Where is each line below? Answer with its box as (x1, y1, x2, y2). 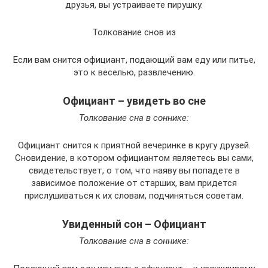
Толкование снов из (92, 27, 176, 38)
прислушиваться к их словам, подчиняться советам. (25, 190, 243, 202)
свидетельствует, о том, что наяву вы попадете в (28, 165, 240, 176)
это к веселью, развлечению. (73, 67, 195, 78)
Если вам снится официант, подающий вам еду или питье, (13, 54, 255, 66)
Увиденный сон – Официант (62, 218, 206, 231)
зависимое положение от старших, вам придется (31, 178, 237, 189)
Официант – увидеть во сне (62, 95, 206, 108)
